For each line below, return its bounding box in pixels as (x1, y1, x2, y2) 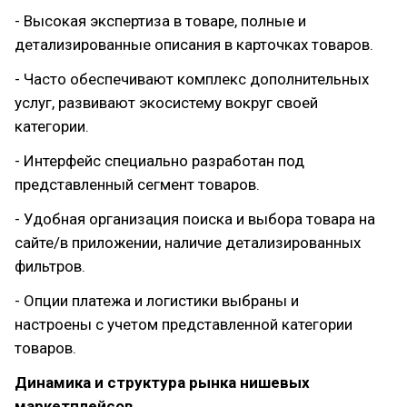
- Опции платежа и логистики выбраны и (15, 292, 299, 310)
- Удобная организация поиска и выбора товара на (15, 210, 375, 228)
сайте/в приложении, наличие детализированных (15, 233, 361, 252)
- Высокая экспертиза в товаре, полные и (15, 12, 306, 30)
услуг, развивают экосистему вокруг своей (15, 94, 318, 112)
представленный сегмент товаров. (15, 175, 260, 194)
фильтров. (15, 257, 85, 275)
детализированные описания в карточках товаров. (15, 35, 373, 54)
